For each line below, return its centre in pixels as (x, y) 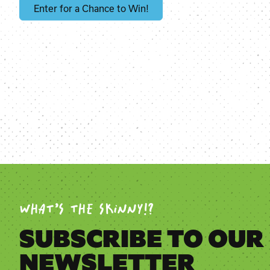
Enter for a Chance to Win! (91, 8)
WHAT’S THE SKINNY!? (86, 210)
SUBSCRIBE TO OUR (142, 239)
